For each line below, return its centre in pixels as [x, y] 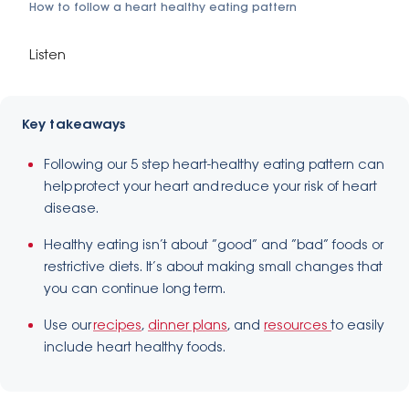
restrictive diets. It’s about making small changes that [213, 267]
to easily [358, 326]
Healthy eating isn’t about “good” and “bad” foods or [214, 246]
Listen [47, 56]
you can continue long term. [135, 289]
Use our [68, 326]
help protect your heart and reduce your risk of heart [210, 187]
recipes [117, 326]
